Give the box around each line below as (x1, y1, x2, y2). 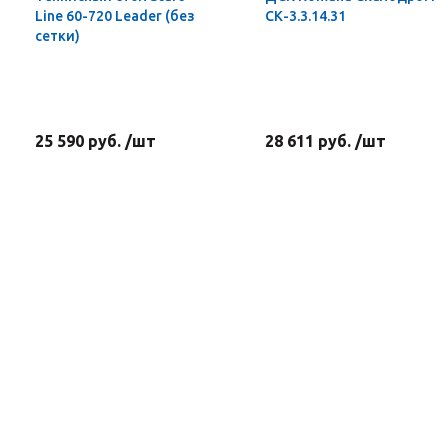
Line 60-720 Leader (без (35, 8, 195, 24)
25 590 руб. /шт (35, 132, 156, 150)
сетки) (35, 28, 80, 44)
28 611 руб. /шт (265, 132, 386, 150)
